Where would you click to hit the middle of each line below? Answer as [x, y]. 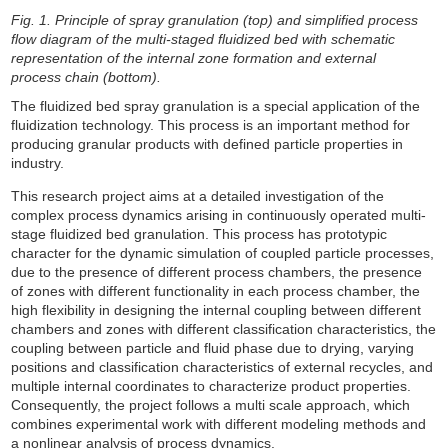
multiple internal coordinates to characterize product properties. [211, 385]
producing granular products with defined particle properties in [207, 143]
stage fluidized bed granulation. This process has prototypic [199, 233]
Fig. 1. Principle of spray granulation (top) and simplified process [215, 19]
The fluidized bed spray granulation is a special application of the [216, 105]
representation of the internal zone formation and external [194, 57]
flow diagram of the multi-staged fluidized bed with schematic [203, 38]
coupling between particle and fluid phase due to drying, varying [213, 347]
